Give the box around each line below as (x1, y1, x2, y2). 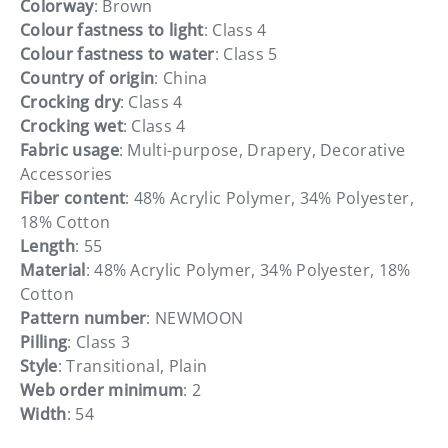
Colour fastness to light (20, 18, 204, 41)
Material (20, 258, 86, 281)
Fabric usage (20, 138, 119, 161)
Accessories (20, 162, 113, 185)
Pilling (20, 330, 68, 353)
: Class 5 (214, 42, 278, 65)
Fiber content (20, 186, 126, 209)
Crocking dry (20, 90, 120, 113)
